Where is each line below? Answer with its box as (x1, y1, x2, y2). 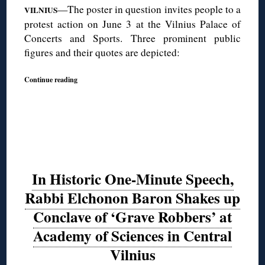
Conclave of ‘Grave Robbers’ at (33, 206, 232, 228)
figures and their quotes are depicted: (24, 45, 180, 59)
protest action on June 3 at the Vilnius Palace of (24, 17, 241, 31)
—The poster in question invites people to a (57, 2, 241, 16)
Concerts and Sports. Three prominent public (24, 31, 241, 45)
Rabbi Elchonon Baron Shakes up (25, 187, 240, 209)
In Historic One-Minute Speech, (31, 168, 234, 190)
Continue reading (24, 73, 78, 85)
